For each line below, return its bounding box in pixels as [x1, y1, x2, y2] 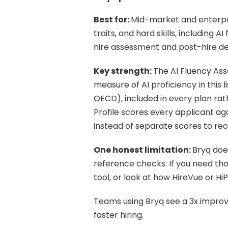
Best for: [94, 14, 131, 25]
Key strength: [94, 65, 153, 77]
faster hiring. [94, 209, 144, 221]
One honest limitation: [94, 144, 192, 156]
